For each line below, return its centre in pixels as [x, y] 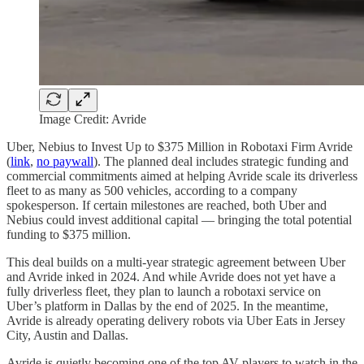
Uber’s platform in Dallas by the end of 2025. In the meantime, [167, 306]
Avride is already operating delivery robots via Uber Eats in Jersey [176, 321]
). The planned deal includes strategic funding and [221, 162]
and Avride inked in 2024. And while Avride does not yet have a [171, 277]
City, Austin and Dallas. [67, 336]
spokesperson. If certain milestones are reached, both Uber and [167, 206]
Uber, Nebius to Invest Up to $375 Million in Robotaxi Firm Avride [180, 147]
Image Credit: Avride [93, 119]
